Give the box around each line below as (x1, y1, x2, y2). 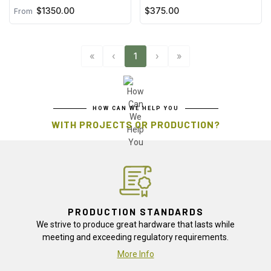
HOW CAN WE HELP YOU (92, 105, 179, 111)
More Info (117, 249, 154, 259)
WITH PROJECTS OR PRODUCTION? (51, 118, 220, 130)
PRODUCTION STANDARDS (67, 206, 204, 217)
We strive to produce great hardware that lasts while (36, 219, 235, 229)
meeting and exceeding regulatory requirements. (42, 232, 229, 242)
